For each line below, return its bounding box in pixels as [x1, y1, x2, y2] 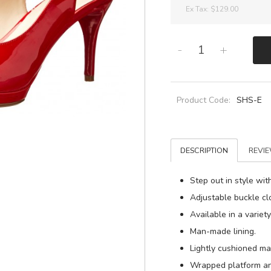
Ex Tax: [186, 4, 211, 14]
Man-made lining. [190, 226, 256, 237]
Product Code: [177, 94, 233, 106]
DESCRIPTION [180, 145, 228, 155]
